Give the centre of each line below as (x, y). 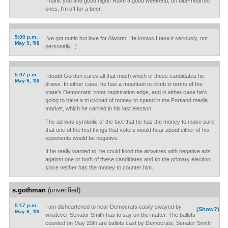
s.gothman (29, 190)
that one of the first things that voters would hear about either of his (127, 130)
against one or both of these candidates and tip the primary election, (128, 159)
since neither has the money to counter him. (99, 167)
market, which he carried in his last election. (99, 108)
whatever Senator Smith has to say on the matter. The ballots (120, 215)
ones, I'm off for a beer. (73, 9)
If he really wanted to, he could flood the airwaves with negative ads (128, 151)
